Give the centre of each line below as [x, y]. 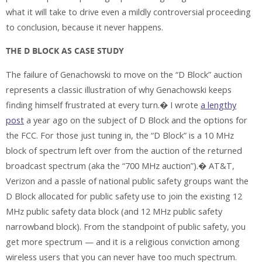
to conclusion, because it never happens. [85, 27]
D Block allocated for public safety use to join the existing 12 [124, 196]
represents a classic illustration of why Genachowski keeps [119, 89]
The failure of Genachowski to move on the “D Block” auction [124, 74]
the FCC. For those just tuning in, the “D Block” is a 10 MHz [120, 135]
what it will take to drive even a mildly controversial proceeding [128, 12]
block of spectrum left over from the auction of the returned [124, 150]
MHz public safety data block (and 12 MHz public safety [114, 211]
